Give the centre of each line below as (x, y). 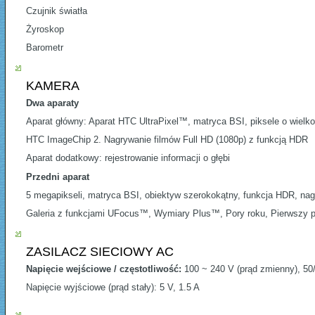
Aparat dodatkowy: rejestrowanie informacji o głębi (128, 158)
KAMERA (53, 86)
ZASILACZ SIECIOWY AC (100, 252)
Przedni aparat (58, 177)
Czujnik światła (57, 11)
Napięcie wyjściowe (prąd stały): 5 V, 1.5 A (113, 288)
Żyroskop (45, 30)
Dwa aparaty (52, 103)
